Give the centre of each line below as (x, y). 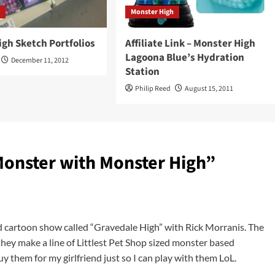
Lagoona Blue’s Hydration (184, 58)
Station (142, 72)
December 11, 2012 (40, 60)
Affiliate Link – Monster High (190, 44)
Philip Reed (153, 89)
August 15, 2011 (209, 89)
